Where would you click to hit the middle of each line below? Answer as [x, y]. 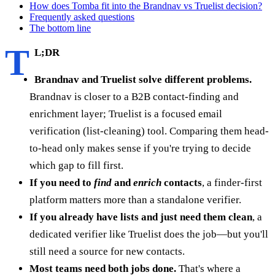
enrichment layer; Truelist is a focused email [126, 114]
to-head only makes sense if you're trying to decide [140, 148]
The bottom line [60, 28]
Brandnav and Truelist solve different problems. [143, 79]
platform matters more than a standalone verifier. [135, 199]
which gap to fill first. [76, 165]
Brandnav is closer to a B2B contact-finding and [134, 96]
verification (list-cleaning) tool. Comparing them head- [149, 131]
